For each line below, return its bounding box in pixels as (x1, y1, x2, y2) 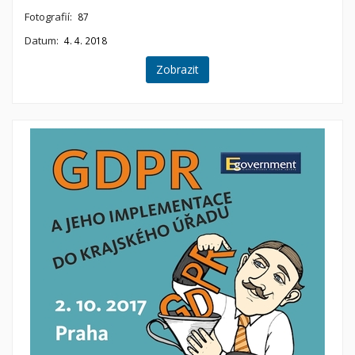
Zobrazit (156, 61, 199, 77)
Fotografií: (25, 10, 72, 25)
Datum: (25, 32, 59, 48)
